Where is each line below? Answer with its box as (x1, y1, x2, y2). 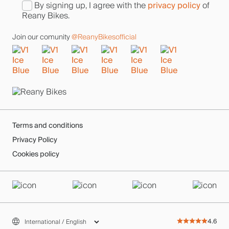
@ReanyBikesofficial (72, 31, 136, 42)
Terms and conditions (12, 119, 83, 131)
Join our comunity (12, 31, 72, 42)
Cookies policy (12, 148, 59, 160)
